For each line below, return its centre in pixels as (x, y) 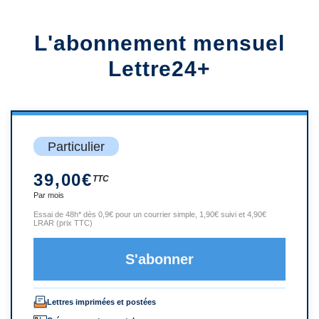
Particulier (76, 146)
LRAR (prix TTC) (63, 223)
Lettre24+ (159, 68)
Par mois (49, 195)
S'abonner (159, 259)
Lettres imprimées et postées (101, 302)
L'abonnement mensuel (159, 43)
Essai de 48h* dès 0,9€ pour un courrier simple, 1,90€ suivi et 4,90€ (150, 214)
